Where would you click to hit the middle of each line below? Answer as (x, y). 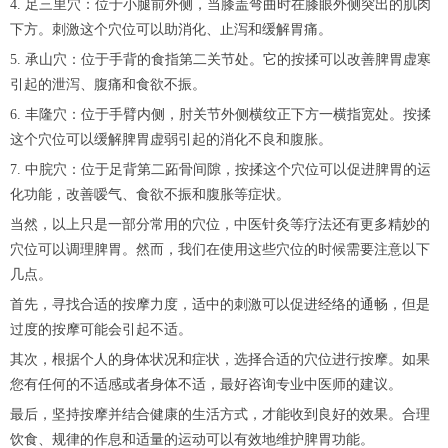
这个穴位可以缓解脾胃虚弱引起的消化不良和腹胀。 (171, 140)
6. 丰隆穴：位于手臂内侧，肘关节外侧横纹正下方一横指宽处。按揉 (220, 115)
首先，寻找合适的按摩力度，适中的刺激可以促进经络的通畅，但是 (220, 305)
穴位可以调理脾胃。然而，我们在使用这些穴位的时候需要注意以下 (220, 250)
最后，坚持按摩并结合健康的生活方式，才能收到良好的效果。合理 (220, 415)
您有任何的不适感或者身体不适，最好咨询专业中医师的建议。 (206, 385)
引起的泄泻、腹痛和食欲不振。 (108, 85)
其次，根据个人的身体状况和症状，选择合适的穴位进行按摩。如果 (220, 360)
